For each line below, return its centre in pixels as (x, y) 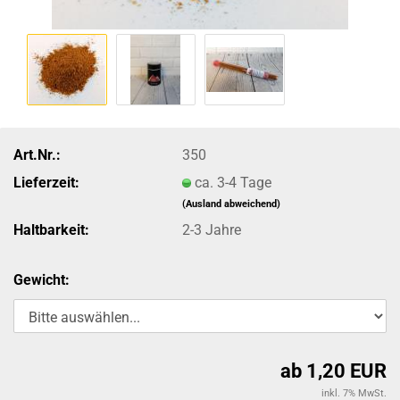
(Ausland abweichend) (232, 204)
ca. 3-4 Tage (233, 182)
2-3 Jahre (212, 229)
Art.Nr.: (37, 154)
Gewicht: (42, 280)
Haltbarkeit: (51, 229)
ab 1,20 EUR (333, 371)
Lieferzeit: (46, 182)
